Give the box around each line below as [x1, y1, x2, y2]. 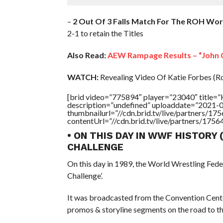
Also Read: [67, 50, 106, 60]
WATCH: [67, 72, 99, 82]
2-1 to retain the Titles [67, 28, 143, 38]
